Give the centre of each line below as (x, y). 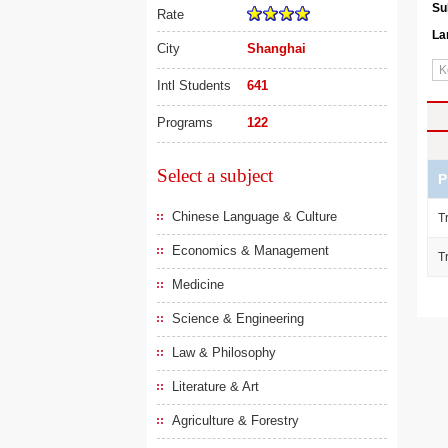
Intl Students (194, 85)
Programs (185, 122)
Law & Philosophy (224, 352)
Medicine (198, 284)
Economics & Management (250, 250)
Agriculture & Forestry (235, 420)
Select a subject (215, 175)
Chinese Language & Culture (254, 216)
